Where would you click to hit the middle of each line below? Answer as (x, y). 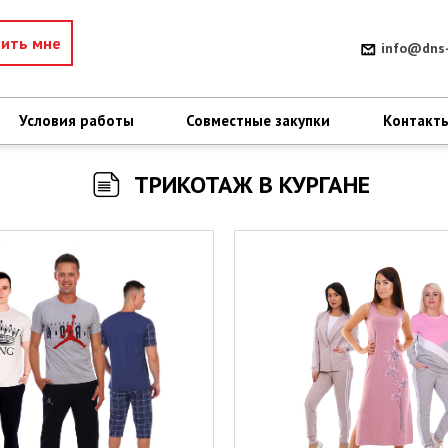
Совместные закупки (258, 120)
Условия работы (77, 120)
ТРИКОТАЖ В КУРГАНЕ (251, 184)
